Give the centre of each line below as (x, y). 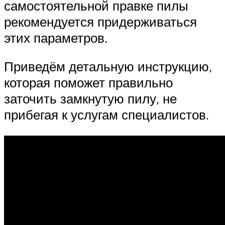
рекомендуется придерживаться (100, 21)
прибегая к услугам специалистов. (106, 115)
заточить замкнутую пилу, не (90, 99)
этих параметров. (56, 37)
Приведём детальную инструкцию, (108, 67)
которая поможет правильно (88, 83)
